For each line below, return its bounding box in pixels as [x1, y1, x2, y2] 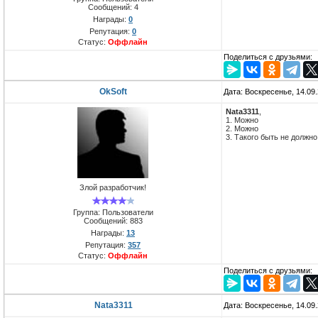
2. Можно [226, 124, 258, 133]
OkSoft [99, 87, 127, 97]
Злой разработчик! [79, 183, 146, 192]
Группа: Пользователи [72, 207, 153, 216]
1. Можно [226, 116, 258, 125]
